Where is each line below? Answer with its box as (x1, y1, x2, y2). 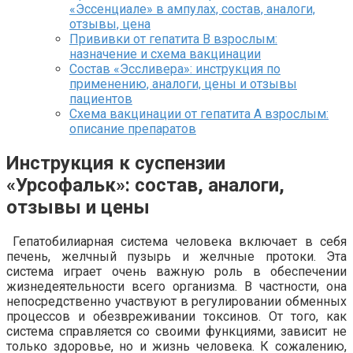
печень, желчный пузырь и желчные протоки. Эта (6, 248, 347, 264)
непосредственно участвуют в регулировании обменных (6, 293, 347, 309)
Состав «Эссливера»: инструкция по (69, 61, 281, 76)
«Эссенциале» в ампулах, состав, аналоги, (69, 2, 315, 17)
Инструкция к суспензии (6, 151, 225, 174)
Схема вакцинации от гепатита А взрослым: (69, 106, 329, 121)
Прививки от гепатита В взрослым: (69, 32, 277, 46)
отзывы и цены (6, 195, 150, 218)
